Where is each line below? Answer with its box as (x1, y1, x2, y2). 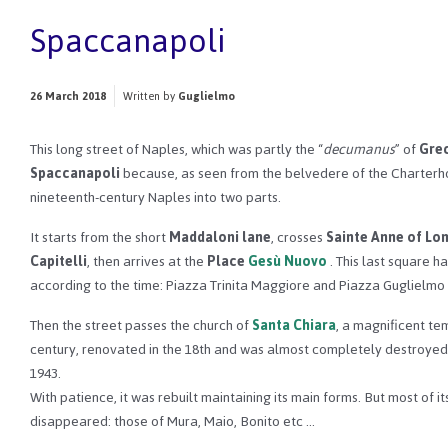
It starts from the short (30, 223, 169, 251)
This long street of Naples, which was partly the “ (30, 135, 323, 163)
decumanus (323, 135, 395, 163)
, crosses (271, 223, 326, 251)
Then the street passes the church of (30, 311, 252, 339)
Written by (123, 84, 178, 107)
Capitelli (30, 247, 87, 275)
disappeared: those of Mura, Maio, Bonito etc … (30, 407, 315, 435)
